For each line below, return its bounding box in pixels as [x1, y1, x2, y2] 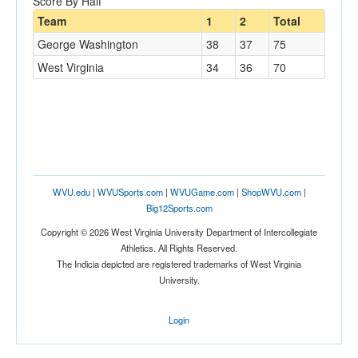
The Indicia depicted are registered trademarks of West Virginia [57, 257, 301, 271]
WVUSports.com [97, 185, 163, 199]
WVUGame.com [169, 185, 234, 199]
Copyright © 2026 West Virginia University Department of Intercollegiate [41, 225, 317, 239]
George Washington [38, 36, 138, 53]
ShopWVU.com [241, 185, 301, 199]
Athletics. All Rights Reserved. [121, 241, 237, 255]
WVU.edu [52, 185, 90, 199]
